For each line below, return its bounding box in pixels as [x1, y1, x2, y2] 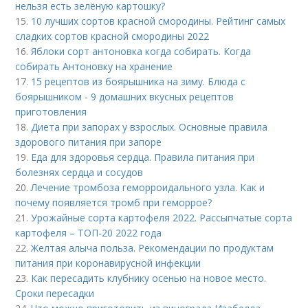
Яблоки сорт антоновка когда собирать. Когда [31, 45, 252, 58]
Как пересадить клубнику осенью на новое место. [31, 272, 267, 285]
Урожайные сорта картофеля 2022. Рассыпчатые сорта [31, 211, 293, 224]
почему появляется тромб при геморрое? [15, 196, 212, 209]
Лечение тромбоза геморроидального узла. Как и [31, 181, 265, 194]
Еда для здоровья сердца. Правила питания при [31, 151, 255, 164]
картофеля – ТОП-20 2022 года [15, 226, 162, 239]
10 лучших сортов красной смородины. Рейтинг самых [31, 14, 286, 27]
